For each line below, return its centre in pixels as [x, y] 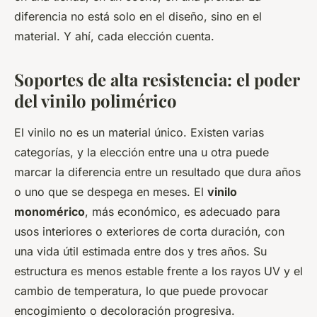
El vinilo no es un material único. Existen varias [139, 133]
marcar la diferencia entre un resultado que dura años [157, 172]
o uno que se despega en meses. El [111, 192]
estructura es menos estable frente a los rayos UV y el [158, 271]
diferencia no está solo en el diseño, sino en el [138, 17]
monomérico [50, 212]
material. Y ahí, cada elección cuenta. [114, 36]
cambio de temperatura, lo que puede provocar [141, 291]
